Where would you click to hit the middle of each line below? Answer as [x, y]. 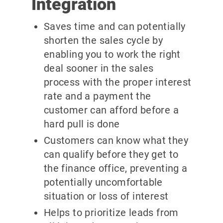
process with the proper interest [117, 82]
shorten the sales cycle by [103, 41]
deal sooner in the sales [99, 68]
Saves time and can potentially [114, 27]
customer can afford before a [111, 110]
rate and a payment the [97, 96]
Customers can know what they [116, 141]
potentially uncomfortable [103, 182]
